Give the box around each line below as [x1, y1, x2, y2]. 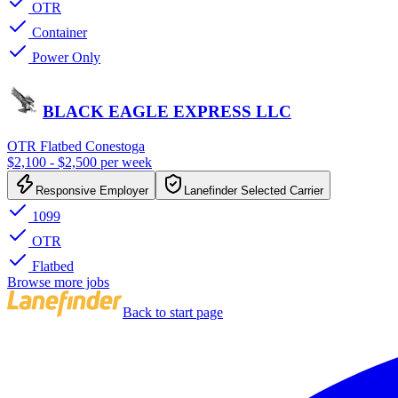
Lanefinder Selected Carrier [184, 184, 323, 198]
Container [28, 24, 87, 40]
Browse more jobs [7, 275, 109, 291]
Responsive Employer [36, 184, 148, 198]
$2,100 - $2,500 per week [7, 155, 152, 171]
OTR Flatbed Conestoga [7, 139, 145, 155]
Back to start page [123, 305, 223, 321]
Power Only [28, 49, 100, 65]
